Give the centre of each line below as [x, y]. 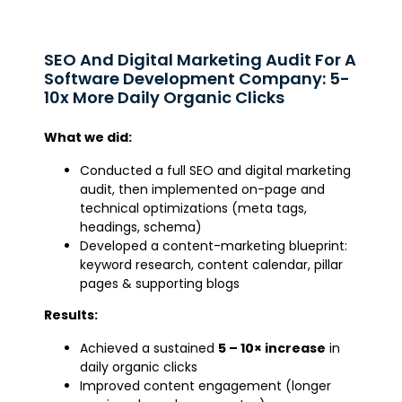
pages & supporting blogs [160, 283]
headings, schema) [141, 227]
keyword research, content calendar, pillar [212, 264]
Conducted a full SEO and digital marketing [216, 170]
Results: [71, 315]
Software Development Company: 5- [197, 78]
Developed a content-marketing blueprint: [214, 245]
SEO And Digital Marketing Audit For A [201, 59]
